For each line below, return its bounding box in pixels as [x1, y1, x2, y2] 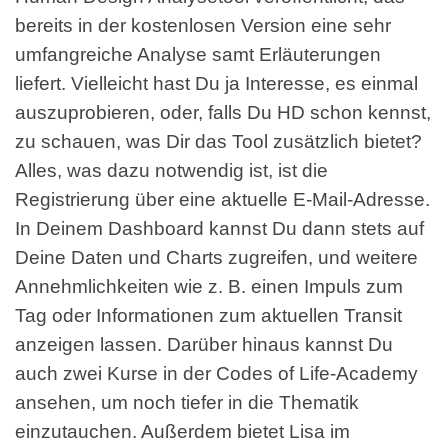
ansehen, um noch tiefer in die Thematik [15, 391, 359, 413]
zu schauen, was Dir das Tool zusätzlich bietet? [15, 130, 422, 152]
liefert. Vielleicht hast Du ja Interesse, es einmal [15, 72, 418, 94]
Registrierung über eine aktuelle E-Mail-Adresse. [15, 188, 430, 210]
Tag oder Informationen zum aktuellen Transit [15, 304, 402, 326]
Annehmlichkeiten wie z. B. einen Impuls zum [15, 275, 403, 297]
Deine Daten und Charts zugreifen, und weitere [15, 246, 418, 268]
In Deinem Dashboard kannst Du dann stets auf [15, 217, 424, 239]
